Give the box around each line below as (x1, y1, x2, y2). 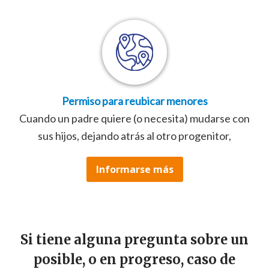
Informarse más (95, 163, 174, 177)
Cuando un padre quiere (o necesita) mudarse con (19, 112, 250, 125)
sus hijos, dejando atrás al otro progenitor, (38, 129, 231, 143)
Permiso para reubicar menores (61, 94, 208, 108)
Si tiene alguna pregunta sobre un (20, 231, 249, 249)
